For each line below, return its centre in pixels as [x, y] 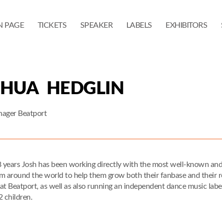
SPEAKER [96, 25]
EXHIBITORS [186, 25]
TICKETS [52, 25]
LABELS [139, 25]
